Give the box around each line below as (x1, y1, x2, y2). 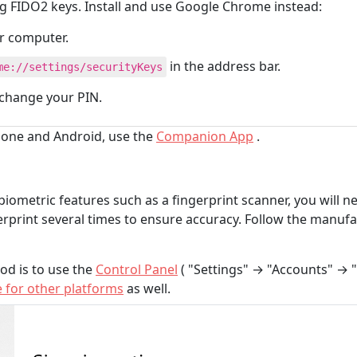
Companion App (156, 127, 253, 145)
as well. (124, 280, 171, 297)
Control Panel (96, 261, 178, 278)
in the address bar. (167, 57, 280, 75)
